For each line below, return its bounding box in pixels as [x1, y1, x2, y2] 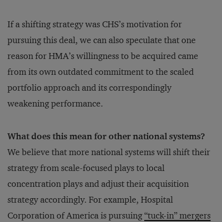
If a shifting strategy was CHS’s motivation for [7, 19, 182, 30]
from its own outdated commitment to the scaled [7, 66, 194, 77]
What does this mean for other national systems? [7, 131, 205, 142]
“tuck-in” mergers [144, 210, 211, 221]
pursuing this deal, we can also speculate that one [7, 35, 196, 46]
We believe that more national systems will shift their [7, 147, 210, 158]
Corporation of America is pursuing [7, 210, 144, 221]
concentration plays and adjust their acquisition [7, 178, 189, 189]
